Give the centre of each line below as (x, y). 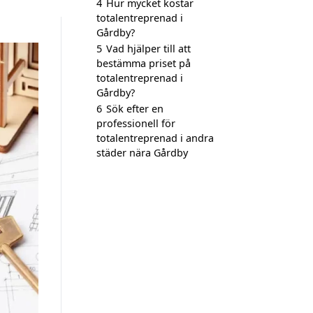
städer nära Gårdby (142, 153)
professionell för (136, 123)
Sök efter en (135, 109)
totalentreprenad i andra (155, 138)
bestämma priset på (144, 63)
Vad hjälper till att (148, 49)
